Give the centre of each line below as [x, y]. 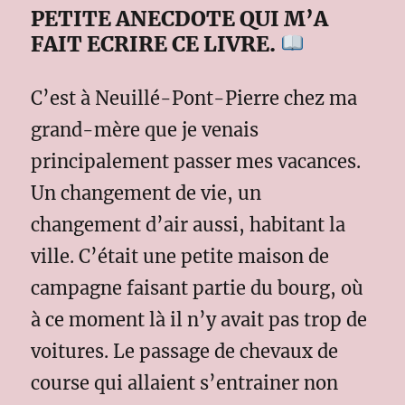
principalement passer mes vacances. [196, 161]
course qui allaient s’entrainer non [185, 382]
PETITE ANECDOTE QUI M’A [180, 18]
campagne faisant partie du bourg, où [198, 287]
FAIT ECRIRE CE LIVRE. [156, 43]
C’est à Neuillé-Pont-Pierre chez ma [194, 98]
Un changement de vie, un [146, 193]
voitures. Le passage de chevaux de [185, 351]
